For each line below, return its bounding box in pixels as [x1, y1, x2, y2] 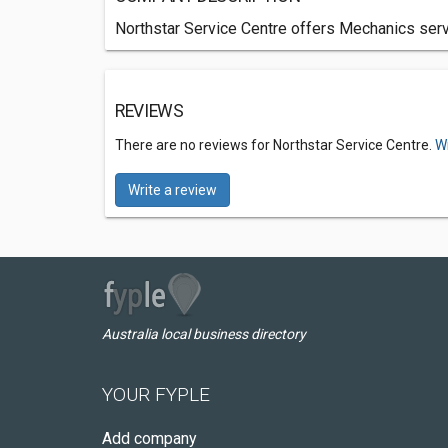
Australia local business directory [102, 326, 306, 342]
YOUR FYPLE [102, 383, 210, 406]
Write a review [128, 182, 217, 198]
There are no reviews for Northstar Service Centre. [115, 137, 435, 153]
